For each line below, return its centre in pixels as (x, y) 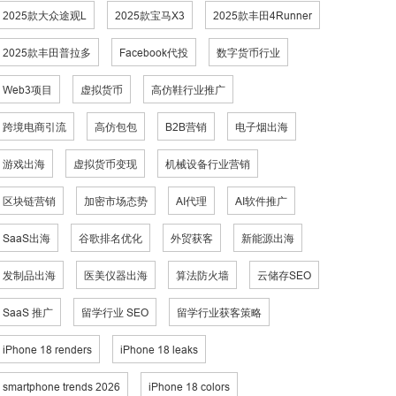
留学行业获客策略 (219, 312)
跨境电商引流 (34, 127)
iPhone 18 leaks (159, 350)
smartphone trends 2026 (61, 387)
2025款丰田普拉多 (47, 53)
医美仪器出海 (116, 275)
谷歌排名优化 (110, 238)
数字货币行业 (248, 53)
